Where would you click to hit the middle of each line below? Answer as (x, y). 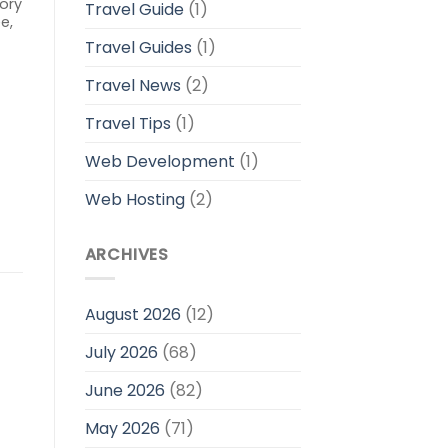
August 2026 (132, 315)
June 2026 (124, 391)
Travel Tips (127, 123)
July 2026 (121, 353)
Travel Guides (138, 47)
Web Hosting (134, 199)
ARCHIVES (126, 254)
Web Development (159, 161)
